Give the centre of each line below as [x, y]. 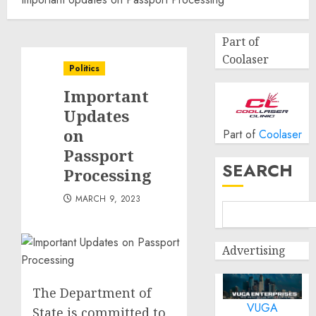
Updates [96, 116]
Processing [108, 175]
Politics [84, 68]
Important [106, 96]
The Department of [92, 293]
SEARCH [258, 170]
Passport [99, 155]
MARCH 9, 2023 [108, 199]
